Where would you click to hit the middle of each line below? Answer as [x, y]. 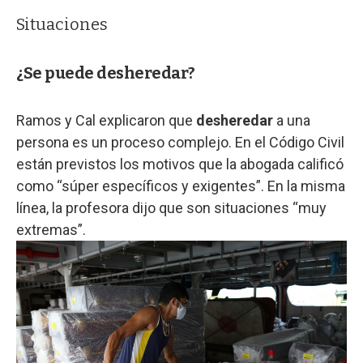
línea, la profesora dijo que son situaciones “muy [171, 207]
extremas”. [51, 229]
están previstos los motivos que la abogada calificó [180, 164]
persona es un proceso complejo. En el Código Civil [180, 142]
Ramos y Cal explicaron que [106, 120]
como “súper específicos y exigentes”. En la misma [181, 186]
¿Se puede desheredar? [106, 73]
